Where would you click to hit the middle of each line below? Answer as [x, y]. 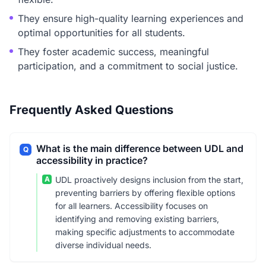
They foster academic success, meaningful [113, 52]
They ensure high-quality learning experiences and [131, 18]
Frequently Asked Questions [91, 110]
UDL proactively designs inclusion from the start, [149, 180]
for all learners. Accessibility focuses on [132, 206]
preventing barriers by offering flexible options [145, 193]
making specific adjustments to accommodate [145, 232]
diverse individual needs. [103, 245]
